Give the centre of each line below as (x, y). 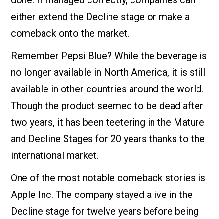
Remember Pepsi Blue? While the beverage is (109, 55)
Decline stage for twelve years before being (105, 211)
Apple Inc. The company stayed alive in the (102, 194)
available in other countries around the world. (107, 89)
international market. (55, 155)
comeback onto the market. (70, 33)
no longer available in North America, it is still (108, 72)
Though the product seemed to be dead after (107, 105)
